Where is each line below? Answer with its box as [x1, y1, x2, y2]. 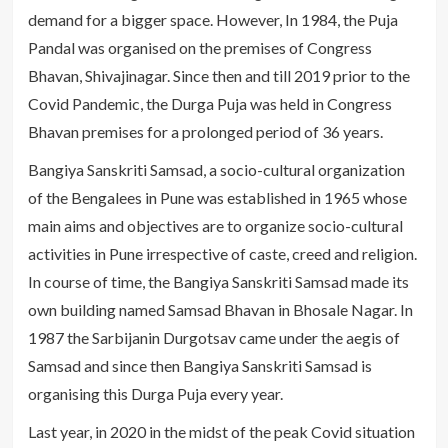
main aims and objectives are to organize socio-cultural [27, 216, 403, 236]
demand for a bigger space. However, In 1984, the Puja [27, 10, 398, 30]
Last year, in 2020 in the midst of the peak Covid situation [27, 422, 415, 442]
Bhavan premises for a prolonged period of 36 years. [27, 122, 383, 142]
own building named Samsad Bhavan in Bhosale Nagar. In [27, 300, 413, 320]
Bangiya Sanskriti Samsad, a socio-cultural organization [27, 160, 405, 180]
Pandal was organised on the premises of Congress [27, 38, 372, 58]
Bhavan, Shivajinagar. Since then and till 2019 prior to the [27, 66, 410, 86]
